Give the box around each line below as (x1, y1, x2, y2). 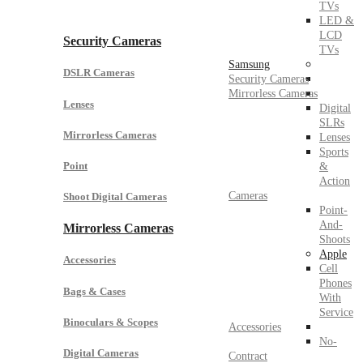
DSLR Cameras (63, 66, 135, 79)
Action (319, 175, 350, 187)
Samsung (228, 58, 270, 70)
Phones (319, 277, 352, 289)
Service (319, 306, 353, 318)
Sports (319, 146, 348, 158)
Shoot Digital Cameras (63, 190, 167, 203)
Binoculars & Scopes (63, 315, 158, 328)
